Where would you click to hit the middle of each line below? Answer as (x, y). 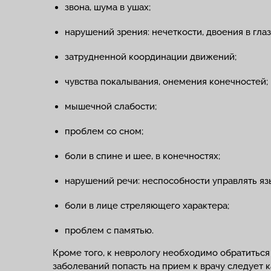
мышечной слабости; (111, 106)
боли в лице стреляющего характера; (147, 206)
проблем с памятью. (109, 230)
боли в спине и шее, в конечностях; (142, 156)
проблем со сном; (104, 131)
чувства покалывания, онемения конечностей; (166, 82)
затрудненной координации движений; (151, 57)
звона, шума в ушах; (108, 7)
